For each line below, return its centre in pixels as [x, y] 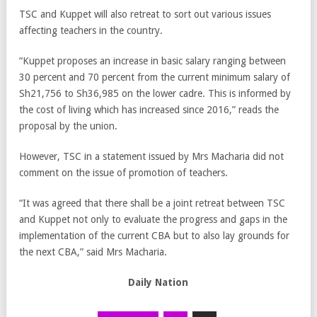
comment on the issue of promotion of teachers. [123, 173]
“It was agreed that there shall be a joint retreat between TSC [152, 203]
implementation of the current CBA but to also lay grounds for [154, 236]
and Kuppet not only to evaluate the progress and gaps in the [153, 220]
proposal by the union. [68, 126]
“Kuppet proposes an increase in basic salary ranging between [152, 61]
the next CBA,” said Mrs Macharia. [93, 252]
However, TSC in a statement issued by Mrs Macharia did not [151, 157]
